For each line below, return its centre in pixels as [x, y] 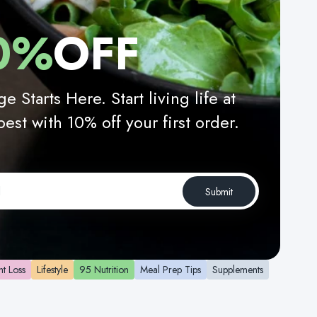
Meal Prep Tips [171, 270]
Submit [219, 191]
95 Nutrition [104, 270]
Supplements [238, 270]
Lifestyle [52, 270]
